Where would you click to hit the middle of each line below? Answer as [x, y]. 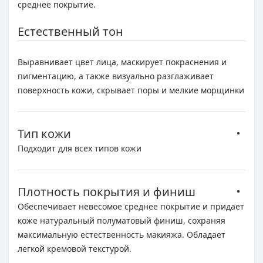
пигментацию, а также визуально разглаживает [116, 76]
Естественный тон [70, 31]
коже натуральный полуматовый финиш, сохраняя [122, 220]
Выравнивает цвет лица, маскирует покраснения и [122, 62]
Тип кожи [44, 133]
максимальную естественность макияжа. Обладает [122, 234]
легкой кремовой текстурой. [75, 248]
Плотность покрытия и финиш [107, 191]
